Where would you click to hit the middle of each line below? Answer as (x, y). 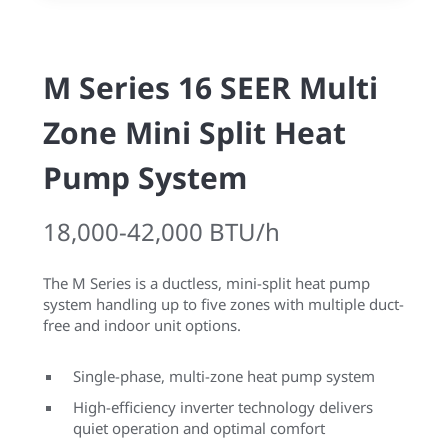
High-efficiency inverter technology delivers (223, 407)
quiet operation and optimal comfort (199, 428)
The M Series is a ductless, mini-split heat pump (206, 283)
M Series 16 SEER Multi (210, 87)
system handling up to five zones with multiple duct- (223, 304)
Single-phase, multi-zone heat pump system (224, 376)
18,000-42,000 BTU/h (161, 231)
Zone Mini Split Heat (194, 132)
